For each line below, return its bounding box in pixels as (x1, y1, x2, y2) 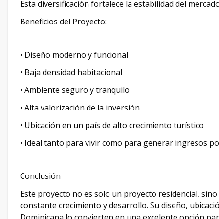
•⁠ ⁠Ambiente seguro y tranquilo (20, 85, 130, 95)
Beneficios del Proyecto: (20, 16, 107, 27)
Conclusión (20, 171, 61, 181)
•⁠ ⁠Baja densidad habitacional (20, 67, 122, 78)
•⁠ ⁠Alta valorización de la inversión (20, 102, 140, 113)
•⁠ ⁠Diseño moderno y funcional (20, 49, 128, 60)
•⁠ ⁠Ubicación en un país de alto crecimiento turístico (20, 120, 204, 131)
